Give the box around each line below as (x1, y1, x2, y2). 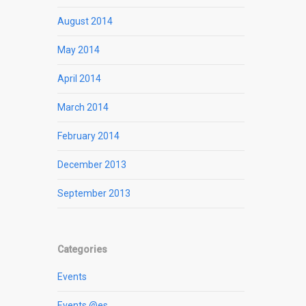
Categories (57, 244, 108, 255)
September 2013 (57, 188, 131, 199)
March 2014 (57, 102, 109, 113)
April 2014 (57, 73, 102, 85)
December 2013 (57, 159, 127, 171)
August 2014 (57, 16, 113, 27)
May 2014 (57, 44, 100, 56)
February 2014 (57, 130, 120, 142)
